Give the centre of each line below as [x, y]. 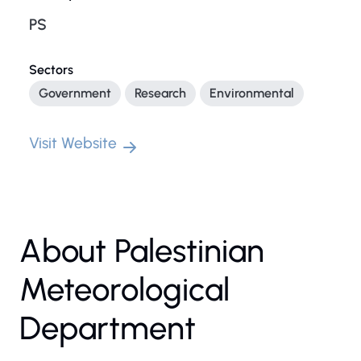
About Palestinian [142, 251]
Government [75, 93]
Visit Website [73, 143]
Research [160, 93]
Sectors [51, 70]
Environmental [252, 93]
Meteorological [124, 289]
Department [108, 328]
